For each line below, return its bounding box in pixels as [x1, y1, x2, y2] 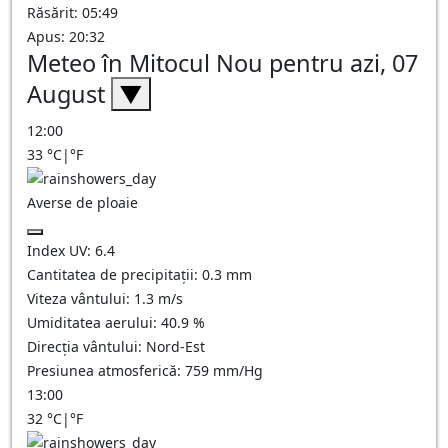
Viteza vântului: [27, 289, 134, 308]
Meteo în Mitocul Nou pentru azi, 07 [27, 47, 418, 79]
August [27, 78, 111, 110]
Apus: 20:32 [27, 27, 105, 46]
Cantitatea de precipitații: [27, 265, 202, 284]
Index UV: [27, 241, 95, 260]
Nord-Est [146, 337, 205, 356]
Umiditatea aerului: [27, 313, 161, 332]
